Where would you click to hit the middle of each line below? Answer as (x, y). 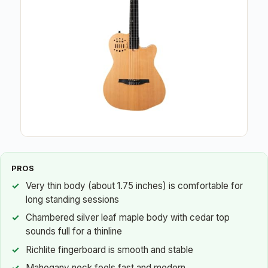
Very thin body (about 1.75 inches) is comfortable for (134, 185)
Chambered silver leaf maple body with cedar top (128, 218)
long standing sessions (72, 199)
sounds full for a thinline (74, 232)
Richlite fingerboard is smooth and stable (109, 249)
